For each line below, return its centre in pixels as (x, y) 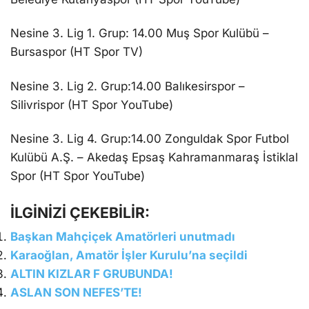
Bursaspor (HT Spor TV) (77, 52)
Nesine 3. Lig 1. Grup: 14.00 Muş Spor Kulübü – (140, 33)
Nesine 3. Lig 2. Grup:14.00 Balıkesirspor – (128, 86)
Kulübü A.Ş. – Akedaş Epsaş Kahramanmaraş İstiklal (154, 157)
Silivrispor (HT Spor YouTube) (92, 104)
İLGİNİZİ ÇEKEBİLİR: (80, 212)
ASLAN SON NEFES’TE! (76, 292)
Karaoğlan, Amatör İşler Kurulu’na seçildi (129, 255)
